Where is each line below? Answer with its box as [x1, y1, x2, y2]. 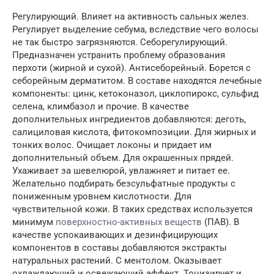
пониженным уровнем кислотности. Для [12, 191, 191, 202]
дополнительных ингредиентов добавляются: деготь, [12, 114, 246, 125]
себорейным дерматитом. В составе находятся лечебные [12, 75, 262, 86]
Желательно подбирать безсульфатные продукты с [12, 178, 235, 189]
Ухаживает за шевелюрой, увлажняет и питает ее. [12, 165, 230, 176]
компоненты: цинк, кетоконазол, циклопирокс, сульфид [12, 88, 259, 99]
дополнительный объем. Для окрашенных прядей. [12, 152, 234, 163]
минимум [12, 217, 56, 228]
